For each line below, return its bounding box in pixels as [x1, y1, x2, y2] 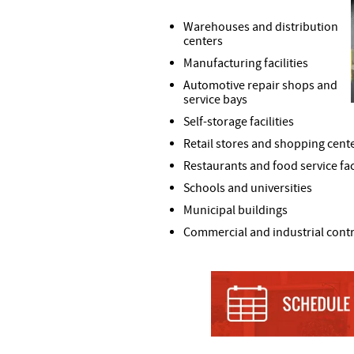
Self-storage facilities [183, 114, 294, 130]
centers [183, 33, 223, 49]
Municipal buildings [183, 202, 288, 218]
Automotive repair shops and [183, 77, 337, 93]
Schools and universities [183, 180, 312, 196]
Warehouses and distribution [183, 19, 338, 35]
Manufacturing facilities [183, 55, 308, 71]
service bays [183, 92, 247, 107]
